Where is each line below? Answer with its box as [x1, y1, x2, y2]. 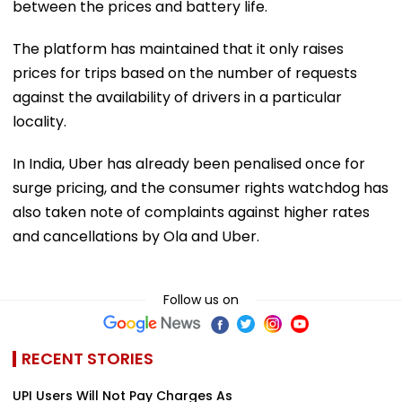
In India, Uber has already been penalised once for [13, 153, 365, 174]
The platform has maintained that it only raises [13, 38, 344, 59]
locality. [13, 110, 66, 132]
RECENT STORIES [22, 346, 153, 370]
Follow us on [163, 290, 239, 309]
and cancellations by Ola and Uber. [13, 225, 259, 247]
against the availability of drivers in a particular [13, 86, 342, 108]
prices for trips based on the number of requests [13, 62, 357, 83]
